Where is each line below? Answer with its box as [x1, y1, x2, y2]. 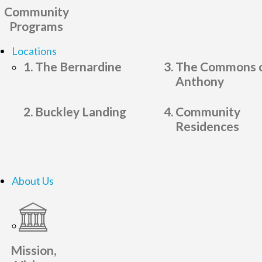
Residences [175, 119, 240, 134]
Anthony [175, 74, 225, 89]
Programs [9, 19, 64, 34]
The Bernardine [35, 59, 122, 74]
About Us [12, 174, 54, 188]
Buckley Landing [35, 104, 126, 119]
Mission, [10, 243, 56, 258]
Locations [12, 44, 57, 58]
